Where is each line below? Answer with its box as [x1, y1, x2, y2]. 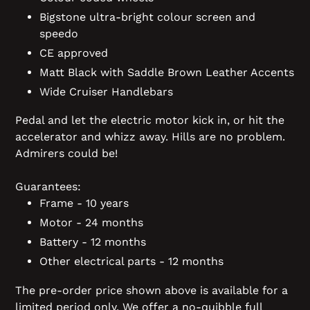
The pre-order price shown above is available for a [15, 283, 288, 297]
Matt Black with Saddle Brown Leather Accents [39, 65, 294, 79]
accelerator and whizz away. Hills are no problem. [15, 130, 285, 144]
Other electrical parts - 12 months [39, 255, 224, 268]
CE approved [39, 46, 108, 60]
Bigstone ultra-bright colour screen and [39, 10, 255, 24]
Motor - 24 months [39, 216, 143, 230]
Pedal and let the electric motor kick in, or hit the [15, 113, 284, 127]
